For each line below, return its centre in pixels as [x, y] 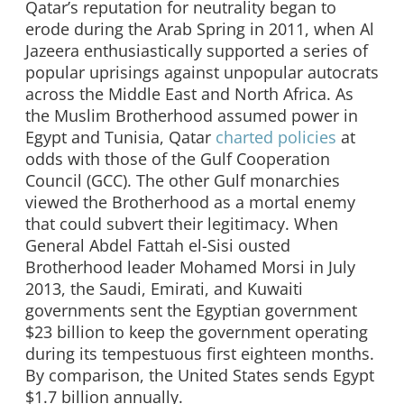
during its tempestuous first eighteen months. [200, 354]
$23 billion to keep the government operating [197, 332]
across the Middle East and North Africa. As [189, 94]
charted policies [276, 138]
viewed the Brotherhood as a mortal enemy [190, 202]
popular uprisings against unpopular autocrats [202, 73]
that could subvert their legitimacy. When [182, 224]
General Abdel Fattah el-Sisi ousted [158, 246]
